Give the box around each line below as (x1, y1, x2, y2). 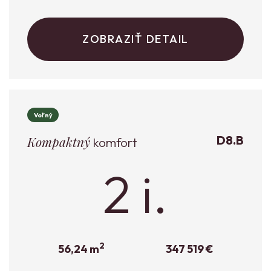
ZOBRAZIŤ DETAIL (82, 32, 189, 47)
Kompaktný (27, 133, 90, 151)
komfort (90, 134, 137, 151)
